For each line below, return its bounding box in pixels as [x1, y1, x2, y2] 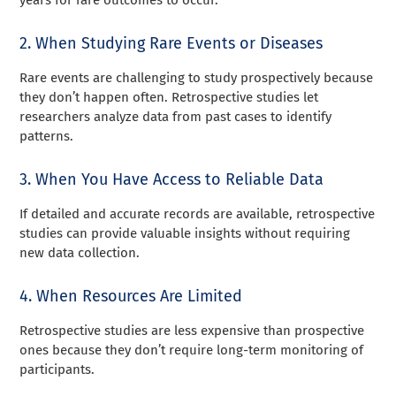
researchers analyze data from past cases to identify [19, 108, 332, 125]
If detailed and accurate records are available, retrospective [19, 205, 376, 222]
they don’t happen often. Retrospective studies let [19, 88, 319, 105]
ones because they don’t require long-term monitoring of [19, 341, 364, 358]
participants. [19, 361, 95, 377]
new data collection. [19, 244, 141, 261]
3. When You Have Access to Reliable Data [19, 169, 324, 189]
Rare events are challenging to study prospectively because [19, 69, 374, 86]
